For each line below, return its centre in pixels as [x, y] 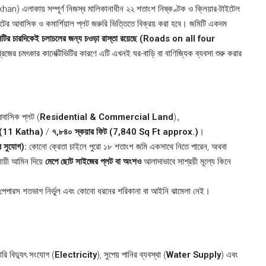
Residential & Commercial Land [107, 117]
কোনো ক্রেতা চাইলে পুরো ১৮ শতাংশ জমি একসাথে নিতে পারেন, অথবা [127, 147]
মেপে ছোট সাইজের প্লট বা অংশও [93, 162]
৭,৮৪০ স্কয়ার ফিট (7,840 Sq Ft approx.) [125, 132]
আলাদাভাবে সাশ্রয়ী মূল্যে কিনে [186, 162]
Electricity [76, 255]
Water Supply [194, 255]
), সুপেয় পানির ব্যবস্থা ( [132, 255]
